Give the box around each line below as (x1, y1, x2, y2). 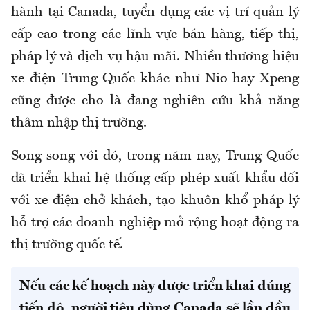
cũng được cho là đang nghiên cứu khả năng (11, 93, 299, 108)
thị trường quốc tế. (11, 237, 123, 252)
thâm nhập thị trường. (11, 116, 147, 130)
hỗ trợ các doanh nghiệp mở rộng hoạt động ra (11, 215, 299, 230)
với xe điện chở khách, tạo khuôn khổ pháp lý (11, 193, 299, 208)
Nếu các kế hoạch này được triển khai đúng (19, 279, 291, 293)
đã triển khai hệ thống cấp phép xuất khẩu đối (11, 171, 299, 185)
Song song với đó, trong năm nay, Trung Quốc (11, 149, 299, 163)
